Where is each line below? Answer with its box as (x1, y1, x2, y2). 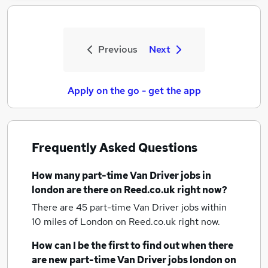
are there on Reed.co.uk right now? (65, 184, 227, 196)
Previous (98, 43, 138, 56)
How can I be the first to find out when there (32, 239, 233, 252)
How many (32, 169, 82, 182)
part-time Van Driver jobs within (90, 201, 227, 214)
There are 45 (32, 201, 90, 214)
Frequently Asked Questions (32, 140, 197, 156)
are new (32, 254, 69, 266)
